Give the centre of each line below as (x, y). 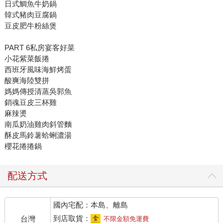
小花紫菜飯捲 (27, 58)
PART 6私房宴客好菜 (39, 47)
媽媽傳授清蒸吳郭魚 (38, 91)
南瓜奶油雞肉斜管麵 (38, 124)
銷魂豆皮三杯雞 (30, 102)
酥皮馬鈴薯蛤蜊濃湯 (38, 135)
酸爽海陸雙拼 (27, 80)
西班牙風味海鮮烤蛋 (38, 69)
